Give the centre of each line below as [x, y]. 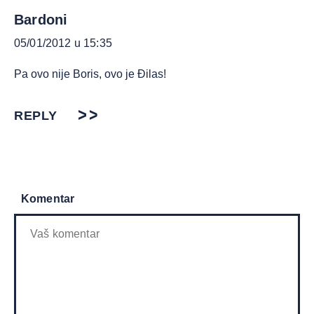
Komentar [48, 199]
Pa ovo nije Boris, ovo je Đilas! [90, 74]
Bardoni [41, 20]
